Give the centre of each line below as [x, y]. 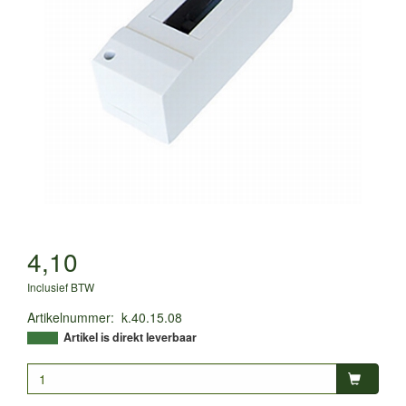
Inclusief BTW [61, 286]
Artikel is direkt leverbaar [130, 337]
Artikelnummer [69, 317]
